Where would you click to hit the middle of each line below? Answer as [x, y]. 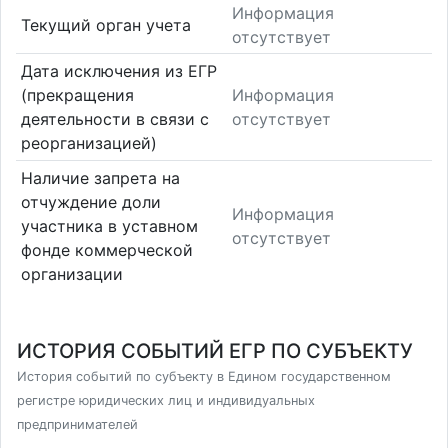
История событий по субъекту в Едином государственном [204, 376]
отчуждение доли [90, 201]
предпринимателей [77, 424]
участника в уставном [109, 225]
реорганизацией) [88, 143]
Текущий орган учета [105, 24]
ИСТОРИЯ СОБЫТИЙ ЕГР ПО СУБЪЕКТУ [215, 351]
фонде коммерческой [106, 249]
